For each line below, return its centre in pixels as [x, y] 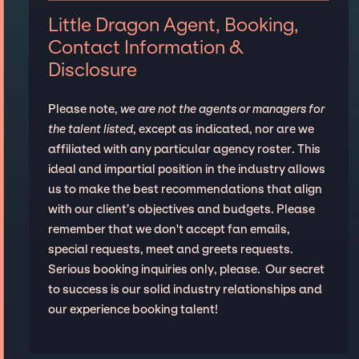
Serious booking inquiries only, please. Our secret [186, 270]
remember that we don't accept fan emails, [169, 230]
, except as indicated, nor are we [223, 129]
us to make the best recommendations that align [185, 190]
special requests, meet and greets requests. [170, 250]
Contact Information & [145, 48]
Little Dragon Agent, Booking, [173, 25]
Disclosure [92, 70]
